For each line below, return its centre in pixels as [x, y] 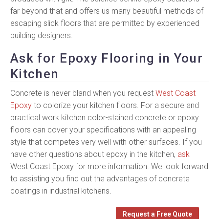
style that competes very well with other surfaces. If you [106, 142]
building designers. [42, 36]
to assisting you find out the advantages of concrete [100, 178]
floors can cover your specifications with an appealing [103, 130]
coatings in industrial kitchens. [61, 191]
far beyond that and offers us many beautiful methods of [107, 11]
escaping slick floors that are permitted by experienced [105, 23]
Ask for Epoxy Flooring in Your [107, 58]
